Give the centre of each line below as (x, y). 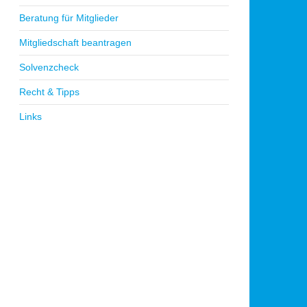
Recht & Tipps (49, 91)
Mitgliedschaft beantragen (75, 42)
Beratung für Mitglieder (69, 17)
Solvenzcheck (49, 67)
